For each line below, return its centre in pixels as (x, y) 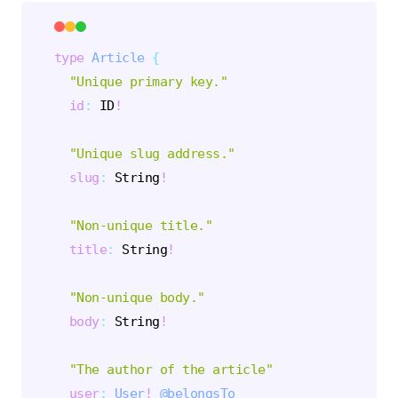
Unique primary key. (148, 81)
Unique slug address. (152, 153)
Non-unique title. (141, 225)
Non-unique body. (137, 297)
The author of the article (171, 369)
